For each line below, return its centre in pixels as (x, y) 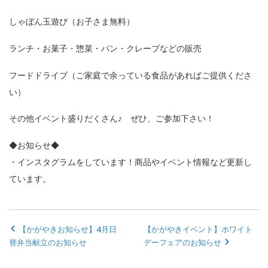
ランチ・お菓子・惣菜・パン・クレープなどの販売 (105, 48)
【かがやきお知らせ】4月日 (67, 229)
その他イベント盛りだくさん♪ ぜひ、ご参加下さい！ (112, 118)
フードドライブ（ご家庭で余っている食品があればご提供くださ (130, 75)
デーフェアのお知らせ (184, 243)
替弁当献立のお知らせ (48, 243)
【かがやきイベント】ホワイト (198, 229)
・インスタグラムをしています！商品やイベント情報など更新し (130, 162)
